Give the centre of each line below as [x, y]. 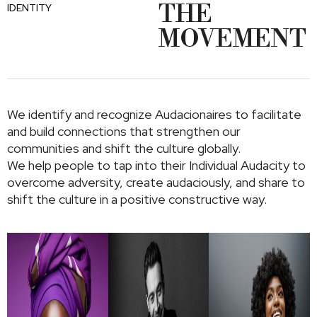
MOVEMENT [232, 40]
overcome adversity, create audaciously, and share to [156, 183]
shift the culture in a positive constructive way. [137, 200]
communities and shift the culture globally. [124, 149]
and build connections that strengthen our [124, 132]
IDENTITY [29, 8]
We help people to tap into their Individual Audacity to [156, 166]
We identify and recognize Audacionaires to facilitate [154, 115]
